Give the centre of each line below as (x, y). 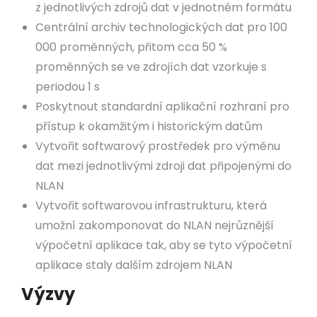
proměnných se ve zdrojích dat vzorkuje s (151, 67)
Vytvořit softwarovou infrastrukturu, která (151, 206)
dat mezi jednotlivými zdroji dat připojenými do (163, 166)
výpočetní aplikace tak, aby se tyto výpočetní (164, 245)
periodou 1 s (68, 87)
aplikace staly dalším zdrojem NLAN (134, 265)
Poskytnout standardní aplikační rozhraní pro (162, 106)
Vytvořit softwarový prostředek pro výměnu (158, 146)
